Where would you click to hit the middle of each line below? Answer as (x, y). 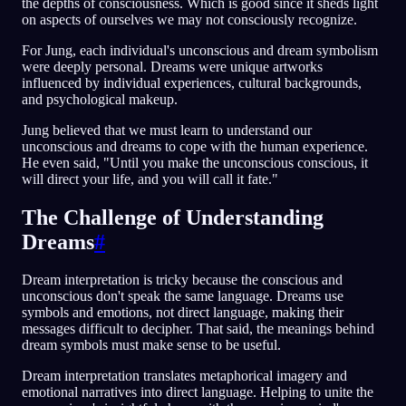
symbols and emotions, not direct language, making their (183, 313)
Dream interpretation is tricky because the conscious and (182, 280)
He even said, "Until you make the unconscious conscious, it (195, 162)
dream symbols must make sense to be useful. (151, 345)
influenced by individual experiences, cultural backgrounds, (192, 82)
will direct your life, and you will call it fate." (150, 179)
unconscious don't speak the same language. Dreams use (183, 296)
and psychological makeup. (100, 99)
